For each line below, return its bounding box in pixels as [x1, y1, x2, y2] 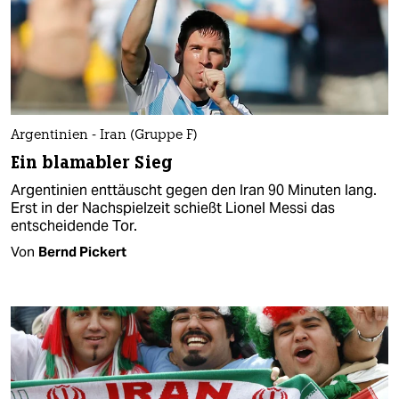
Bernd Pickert [38, 243, 126, 261]
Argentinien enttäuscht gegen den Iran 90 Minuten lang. [11, 181, 377, 200]
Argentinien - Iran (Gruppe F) [11, 129, 198, 143]
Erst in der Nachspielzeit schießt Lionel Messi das [11, 199, 335, 218]
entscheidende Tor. [11, 216, 137, 236]
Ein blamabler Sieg [11, 151, 173, 175]
